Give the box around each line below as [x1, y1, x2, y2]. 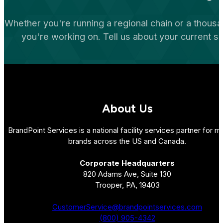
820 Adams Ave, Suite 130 [83, 169, 171, 179]
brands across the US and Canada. [68, 136, 186, 146]
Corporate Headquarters [80, 158, 175, 168]
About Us [102, 101, 153, 115]
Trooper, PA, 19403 [95, 180, 160, 190]
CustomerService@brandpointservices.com [52, 202, 202, 212]
